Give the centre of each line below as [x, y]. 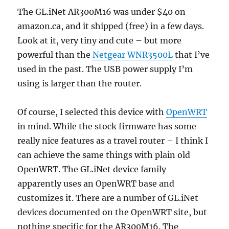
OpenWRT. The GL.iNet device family [92, 169]
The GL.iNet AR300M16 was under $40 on [102, 12]
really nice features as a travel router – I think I [113, 141]
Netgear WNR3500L [133, 55]
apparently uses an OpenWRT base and [96, 184]
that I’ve [191, 55]
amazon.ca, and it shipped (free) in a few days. [111, 26]
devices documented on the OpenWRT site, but [112, 212]
